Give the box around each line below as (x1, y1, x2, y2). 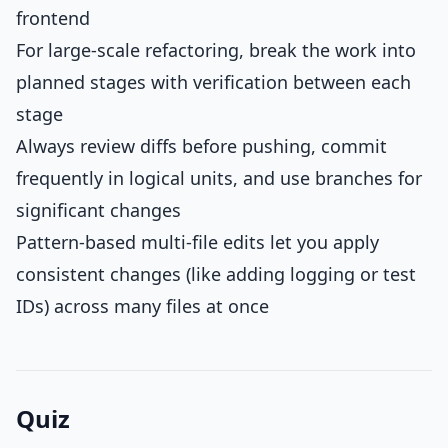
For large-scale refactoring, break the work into (16, 38, 416, 62)
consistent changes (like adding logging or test (16, 262, 416, 286)
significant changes (16, 198, 181, 222)
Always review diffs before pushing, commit (16, 134, 387, 158)
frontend (16, 6, 90, 30)
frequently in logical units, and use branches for (16, 166, 422, 190)
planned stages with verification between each (16, 70, 411, 94)
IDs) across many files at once (16, 294, 269, 318)
